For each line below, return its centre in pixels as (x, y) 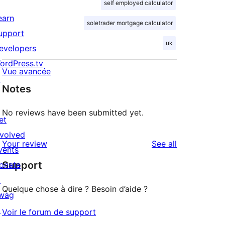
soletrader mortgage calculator (130, 23)
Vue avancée (26, 72)
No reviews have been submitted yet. (73, 113)
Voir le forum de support (49, 212)
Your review (25, 144)
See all (164, 144)
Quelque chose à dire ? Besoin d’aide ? (75, 189)
